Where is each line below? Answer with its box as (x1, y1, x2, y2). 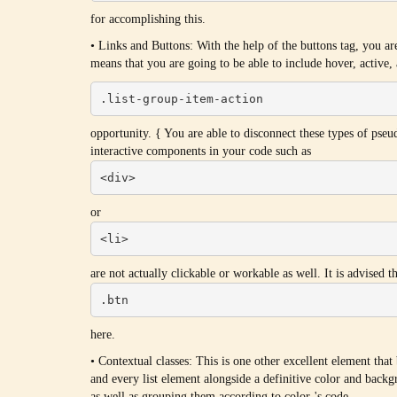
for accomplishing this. (90, 12, 206, 26)
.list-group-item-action (99, 91, 263, 105)
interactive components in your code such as (90, 144, 311, 158)
